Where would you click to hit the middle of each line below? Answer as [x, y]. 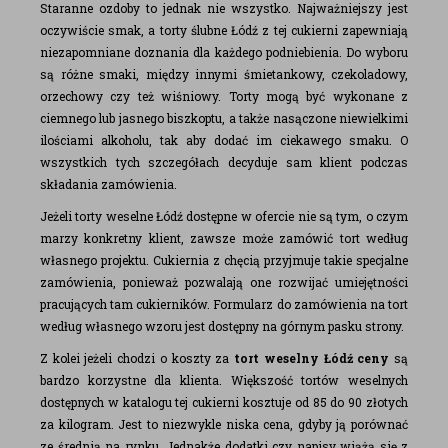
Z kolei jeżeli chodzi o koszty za [137, 358]
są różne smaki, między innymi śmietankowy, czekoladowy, [224, 74]
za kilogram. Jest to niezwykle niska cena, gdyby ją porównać [224, 424]
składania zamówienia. [108, 184]
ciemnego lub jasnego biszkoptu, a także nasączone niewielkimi [224, 118]
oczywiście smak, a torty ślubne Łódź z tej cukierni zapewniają [224, 30]
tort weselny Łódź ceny [312, 358]
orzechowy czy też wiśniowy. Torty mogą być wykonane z [224, 96]
